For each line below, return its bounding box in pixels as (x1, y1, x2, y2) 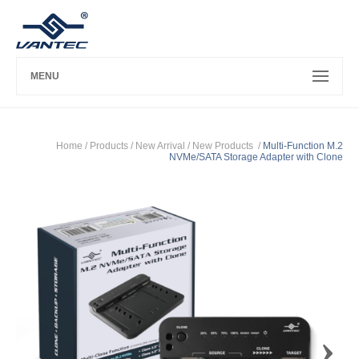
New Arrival (135, 140, 185, 151)
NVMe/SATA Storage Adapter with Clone (169, 151, 343, 163)
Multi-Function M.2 (263, 140, 343, 151)
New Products (192, 140, 256, 151)
